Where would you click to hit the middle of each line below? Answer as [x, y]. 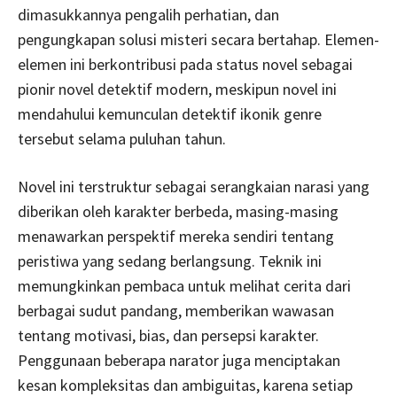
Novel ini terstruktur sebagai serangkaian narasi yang [194, 186]
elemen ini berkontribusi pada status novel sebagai [185, 64]
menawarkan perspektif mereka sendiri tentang [176, 236]
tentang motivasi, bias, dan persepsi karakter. [168, 335]
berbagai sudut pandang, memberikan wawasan [176, 310]
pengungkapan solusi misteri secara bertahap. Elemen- [198, 39]
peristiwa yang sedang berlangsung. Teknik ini [170, 261]
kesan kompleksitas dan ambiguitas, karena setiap [185, 385]
